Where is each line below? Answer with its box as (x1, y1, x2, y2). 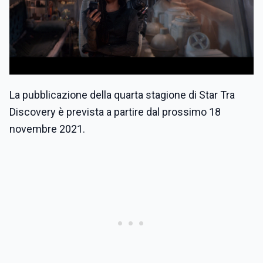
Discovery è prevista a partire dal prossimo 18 (9, 106, 221, 119)
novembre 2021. (9, 123, 85, 136)
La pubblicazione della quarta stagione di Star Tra (9, 89, 235, 102)
